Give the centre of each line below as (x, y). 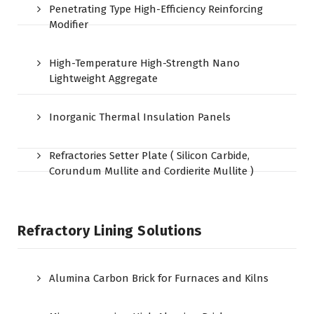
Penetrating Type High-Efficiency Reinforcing (156, 9)
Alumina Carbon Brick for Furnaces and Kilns (159, 278)
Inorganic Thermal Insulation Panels (140, 117)
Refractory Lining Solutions (110, 231)
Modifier (69, 25)
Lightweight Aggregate (103, 78)
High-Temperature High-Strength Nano (144, 63)
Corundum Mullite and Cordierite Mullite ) (151, 171)
